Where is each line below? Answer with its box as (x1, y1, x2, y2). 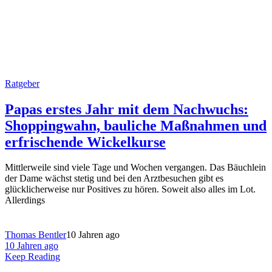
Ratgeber (5, 78, 39, 89)
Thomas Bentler (5, 229, 66, 240)
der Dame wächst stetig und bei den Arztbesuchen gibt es (5, 173, 223, 184)
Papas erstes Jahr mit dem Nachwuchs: (5, 101, 248, 117)
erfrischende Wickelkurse (5, 134, 166, 150)
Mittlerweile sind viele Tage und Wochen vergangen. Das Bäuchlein (5, 162, 266, 173)
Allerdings (5, 195, 45, 206)
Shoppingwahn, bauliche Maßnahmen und (5, 117, 267, 134)
